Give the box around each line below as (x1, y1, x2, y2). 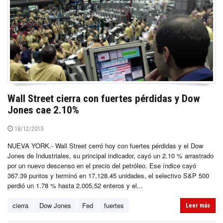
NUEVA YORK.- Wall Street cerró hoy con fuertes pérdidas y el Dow (7, 140, 203, 150)
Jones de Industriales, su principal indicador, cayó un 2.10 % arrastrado (7, 150, 214, 160)
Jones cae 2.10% (7, 104, 79, 116)
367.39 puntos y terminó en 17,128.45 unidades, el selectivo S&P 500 (7, 170, 209, 180)
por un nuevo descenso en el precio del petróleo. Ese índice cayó (7, 160, 196, 170)
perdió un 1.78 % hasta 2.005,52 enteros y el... (7, 180, 143, 190)
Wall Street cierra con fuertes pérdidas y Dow (7, 92, 200, 105)
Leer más (186, 202, 210, 209)
